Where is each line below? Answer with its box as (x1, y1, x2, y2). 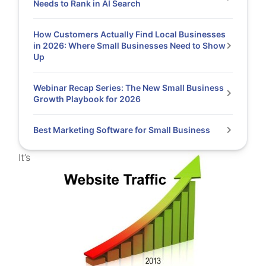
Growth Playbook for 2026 (33, 94, 143, 104)
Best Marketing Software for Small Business (33, 125, 211, 135)
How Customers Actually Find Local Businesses (33, 29, 226, 39)
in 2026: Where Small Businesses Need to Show (33, 40, 226, 50)
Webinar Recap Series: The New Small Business (33, 83, 224, 93)
